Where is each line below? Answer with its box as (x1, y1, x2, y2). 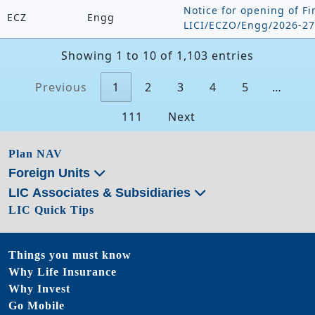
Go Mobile (8, 300, 65, 312)
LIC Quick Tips (8, 204, 94, 217)
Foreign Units (8, 166, 94, 181)
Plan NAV (8, 148, 63, 160)
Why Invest (8, 283, 70, 295)
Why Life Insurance (8, 266, 117, 278)
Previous (35, 79, 87, 96)
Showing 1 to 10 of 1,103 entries (61, 48, 254, 64)
